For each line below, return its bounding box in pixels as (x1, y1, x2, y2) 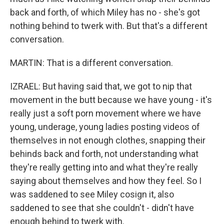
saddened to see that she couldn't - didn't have (10, 202, 194, 213)
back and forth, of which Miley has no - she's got (10, 7, 200, 17)
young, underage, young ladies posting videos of (10, 121, 200, 132)
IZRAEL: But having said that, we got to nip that (10, 81, 192, 91)
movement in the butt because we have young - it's (10, 94, 212, 105)
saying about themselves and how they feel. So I (10, 175, 201, 186)
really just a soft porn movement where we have (10, 108, 201, 118)
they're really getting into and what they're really (10, 162, 198, 172)
